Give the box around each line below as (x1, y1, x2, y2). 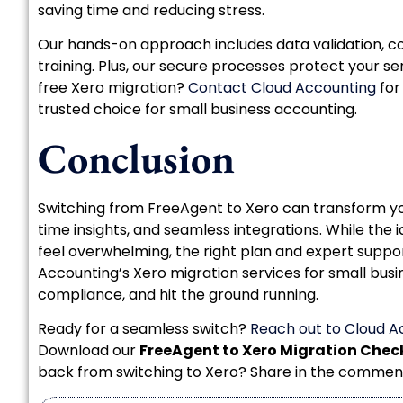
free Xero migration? (38, 77, 188, 99)
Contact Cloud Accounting (188, 77, 376, 99)
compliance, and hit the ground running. (38, 283, 318, 305)
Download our (38, 340, 139, 362)
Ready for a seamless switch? (38, 318, 250, 340)
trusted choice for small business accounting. (38, 99, 357, 121)
